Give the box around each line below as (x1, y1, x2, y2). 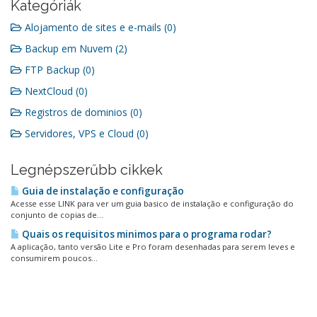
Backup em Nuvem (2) (22, 42, 127, 55)
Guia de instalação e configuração (20, 185, 184, 197)
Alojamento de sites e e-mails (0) (22, 21, 176, 34)
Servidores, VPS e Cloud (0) (22, 127, 149, 140)
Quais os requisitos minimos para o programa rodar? (20, 228, 272, 241)
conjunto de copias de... (11, 209, 103, 220)
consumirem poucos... (11, 253, 98, 263)
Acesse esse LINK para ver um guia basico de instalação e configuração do (11, 198, 294, 209)
